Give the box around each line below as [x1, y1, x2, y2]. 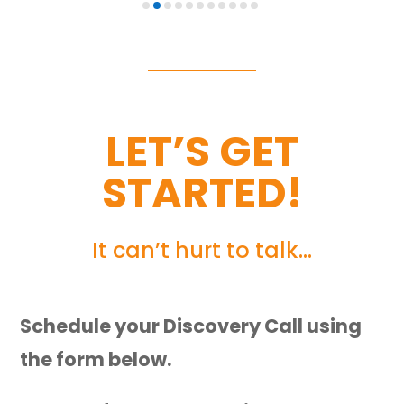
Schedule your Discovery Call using [20, 312, 363, 339]
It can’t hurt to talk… [92, 234, 312, 265]
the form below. [20, 345, 172, 372]
